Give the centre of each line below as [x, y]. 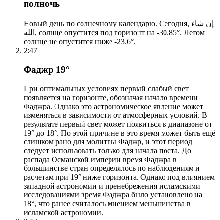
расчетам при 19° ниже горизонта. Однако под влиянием [119, 177]
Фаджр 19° [47, 69]
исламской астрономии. [63, 212]
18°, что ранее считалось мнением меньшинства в [107, 203]
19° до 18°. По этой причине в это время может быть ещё [119, 133]
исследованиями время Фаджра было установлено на [113, 194]
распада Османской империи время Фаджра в [100, 159]
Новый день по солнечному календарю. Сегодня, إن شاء [107, 24]
